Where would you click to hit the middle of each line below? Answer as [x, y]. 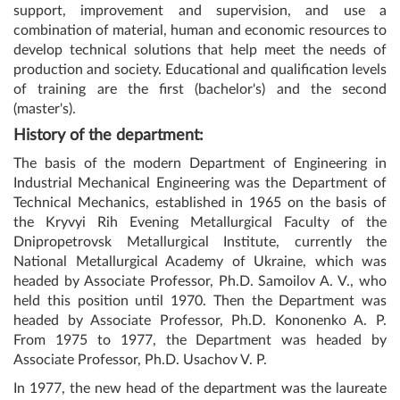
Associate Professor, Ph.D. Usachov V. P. [140, 359]
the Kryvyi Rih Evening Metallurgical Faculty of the [200, 222]
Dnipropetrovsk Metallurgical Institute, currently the [200, 242]
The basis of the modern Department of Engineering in [200, 163]
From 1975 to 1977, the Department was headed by [200, 340]
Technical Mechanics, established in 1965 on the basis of [200, 202]
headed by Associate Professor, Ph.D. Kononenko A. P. [200, 320]
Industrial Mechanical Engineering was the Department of [200, 183]
